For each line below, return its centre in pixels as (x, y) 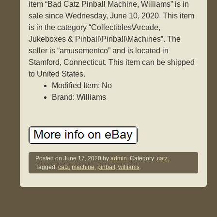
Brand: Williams (79, 97)
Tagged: (47, 167)
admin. (120, 159)
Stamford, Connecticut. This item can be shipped (112, 62)
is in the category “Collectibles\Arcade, (95, 28)
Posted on (50, 159)
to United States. (57, 74)
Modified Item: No (82, 86)
